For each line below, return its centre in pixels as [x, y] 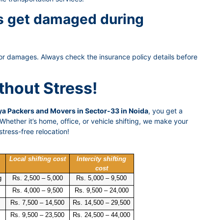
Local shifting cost [37, 159]
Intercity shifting [101, 159]
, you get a [165, 111]
